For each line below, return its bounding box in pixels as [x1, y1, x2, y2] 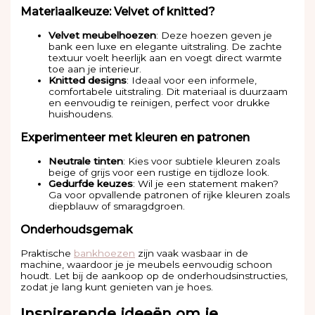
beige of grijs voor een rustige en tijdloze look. [49, 167, 270, 179]
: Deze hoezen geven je [156, 30, 273, 41]
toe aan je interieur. [49, 63, 142, 75]
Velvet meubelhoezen [49, 30, 157, 41]
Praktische [20, 247, 75, 259]
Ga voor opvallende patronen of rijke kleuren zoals [49, 189, 290, 201]
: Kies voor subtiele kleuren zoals [123, 155, 281, 167]
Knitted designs [49, 75, 127, 86]
